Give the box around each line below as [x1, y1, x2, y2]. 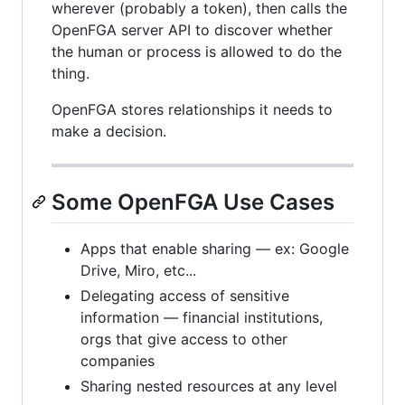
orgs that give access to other [80, 330, 287, 349]
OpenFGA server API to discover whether [52, 20, 333, 39]
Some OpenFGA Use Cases [52, 188, 334, 215]
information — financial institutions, [80, 308, 323, 327]
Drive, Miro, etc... [80, 261, 196, 280]
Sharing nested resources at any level [80, 377, 337, 396]
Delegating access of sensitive [80, 287, 289, 306]
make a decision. [52, 121, 166, 140]
